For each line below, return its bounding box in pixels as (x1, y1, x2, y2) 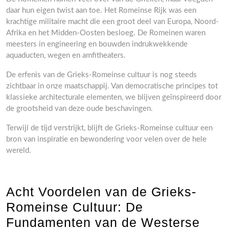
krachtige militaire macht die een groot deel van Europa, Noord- (6, 18, 219, 26)
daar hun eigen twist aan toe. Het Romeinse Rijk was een (6, 7, 196, 14)
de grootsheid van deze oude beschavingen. (6, 105, 153, 112)
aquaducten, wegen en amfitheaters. (6, 52, 126, 59)
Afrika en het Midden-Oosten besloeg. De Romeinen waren (6, 29, 205, 37)
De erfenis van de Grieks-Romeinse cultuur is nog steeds (6, 71, 197, 79)
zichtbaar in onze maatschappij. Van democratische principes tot (6, 82, 218, 90)
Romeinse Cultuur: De (6, 200, 143, 214)
